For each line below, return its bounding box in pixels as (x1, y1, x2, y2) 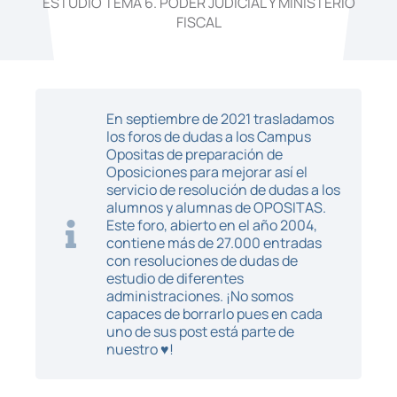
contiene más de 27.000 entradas (106, 233, 322, 253)
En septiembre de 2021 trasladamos (106, 109, 334, 128)
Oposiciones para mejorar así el (106, 162, 307, 182)
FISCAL (175, 12, 222, 32)
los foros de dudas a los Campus (106, 127, 311, 146)
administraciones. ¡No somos (106, 286, 293, 306)
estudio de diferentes (106, 269, 244, 288)
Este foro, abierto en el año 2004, (106, 215, 317, 235)
